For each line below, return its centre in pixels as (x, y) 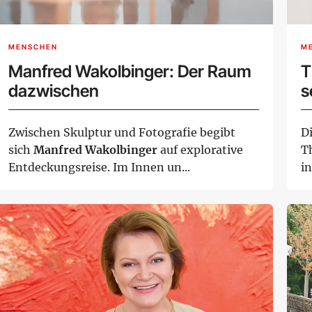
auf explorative (200, 150)
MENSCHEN (33, 47)
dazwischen (54, 91)
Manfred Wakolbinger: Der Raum (130, 72)
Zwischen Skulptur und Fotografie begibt (122, 133)
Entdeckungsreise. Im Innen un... (99, 167)
